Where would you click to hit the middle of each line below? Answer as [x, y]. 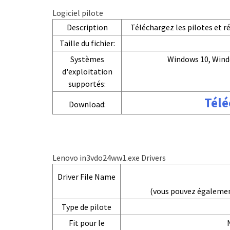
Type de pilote [87, 207]
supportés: [87, 84]
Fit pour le [87, 223]
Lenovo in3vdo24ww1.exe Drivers [109, 158]
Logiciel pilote [78, 13]
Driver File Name [87, 177]
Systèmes [87, 59]
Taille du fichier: [87, 43]
